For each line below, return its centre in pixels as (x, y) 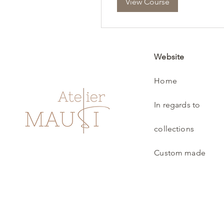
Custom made (180, 153)
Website (169, 57)
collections (174, 129)
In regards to (177, 105)
